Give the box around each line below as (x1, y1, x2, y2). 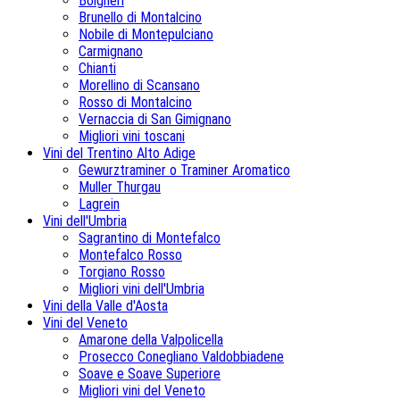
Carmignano (79, 43, 143, 61)
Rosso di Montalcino (79, 94, 192, 112)
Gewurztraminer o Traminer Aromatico (79, 162, 290, 179)
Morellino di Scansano (79, 77, 200, 95)
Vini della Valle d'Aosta (43, 297, 168, 315)
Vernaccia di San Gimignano (79, 111, 231, 129)
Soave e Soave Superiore (79, 365, 221, 383)
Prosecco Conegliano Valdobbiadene (79, 348, 284, 366)
